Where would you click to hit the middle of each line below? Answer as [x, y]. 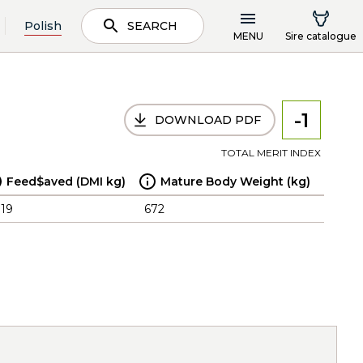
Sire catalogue [321, 36]
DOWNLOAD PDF [208, 120]
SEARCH [152, 26]
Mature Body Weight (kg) [235, 181]
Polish [43, 26]
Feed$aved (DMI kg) [66, 181]
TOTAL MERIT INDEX [271, 153]
